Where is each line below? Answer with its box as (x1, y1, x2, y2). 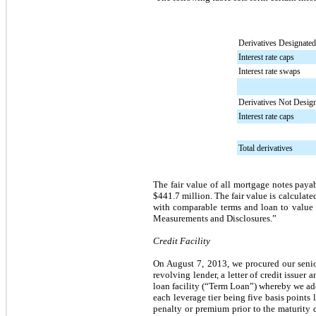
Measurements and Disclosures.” (153, 212, 276, 224)
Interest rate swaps (238, 66, 300, 76)
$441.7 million (153, 190, 211, 201)
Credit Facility (153, 235, 210, 246)
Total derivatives (238, 142, 293, 153)
